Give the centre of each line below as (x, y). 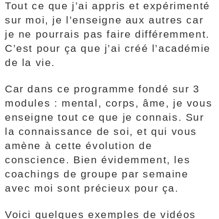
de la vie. (32, 62)
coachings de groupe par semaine (97, 174)
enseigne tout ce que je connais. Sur (105, 117)
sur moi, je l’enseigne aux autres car (104, 20)
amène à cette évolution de (79, 145)
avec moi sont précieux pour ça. (92, 188)
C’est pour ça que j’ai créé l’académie (108, 48)
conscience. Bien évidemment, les (98, 160)
